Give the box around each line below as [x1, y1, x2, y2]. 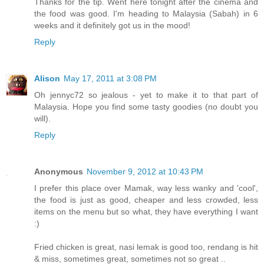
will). [34, 113, 51, 123]
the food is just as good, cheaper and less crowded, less [34, 194, 258, 204]
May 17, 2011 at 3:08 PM [64, 73, 157, 83]
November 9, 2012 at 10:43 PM [87, 166, 203, 176]
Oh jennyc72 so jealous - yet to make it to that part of [34, 90, 258, 100]
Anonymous [34, 166, 83, 176]
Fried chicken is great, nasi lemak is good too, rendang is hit [34, 242, 258, 252]
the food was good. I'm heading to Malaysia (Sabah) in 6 [34, 9, 258, 18]
